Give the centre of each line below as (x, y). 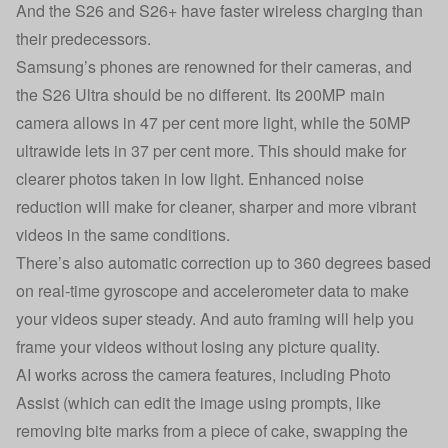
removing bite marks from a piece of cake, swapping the (212, 430)
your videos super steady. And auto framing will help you (215, 318)
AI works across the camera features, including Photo (203, 374)
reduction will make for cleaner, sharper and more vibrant (216, 206)
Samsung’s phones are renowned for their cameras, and (214, 66)
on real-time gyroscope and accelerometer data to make (212, 290)
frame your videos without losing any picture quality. (200, 346)
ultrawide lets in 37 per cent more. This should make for (211, 150)
